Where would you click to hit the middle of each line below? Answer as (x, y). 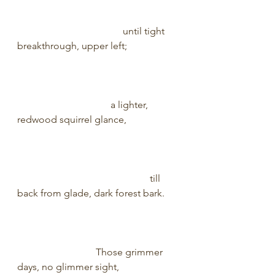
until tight (92, 31)
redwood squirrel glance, (98, 119)
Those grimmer (91, 252)
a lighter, (84, 105)
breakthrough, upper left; (98, 46)
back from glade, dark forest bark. (98, 193)
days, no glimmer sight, (98, 267)
